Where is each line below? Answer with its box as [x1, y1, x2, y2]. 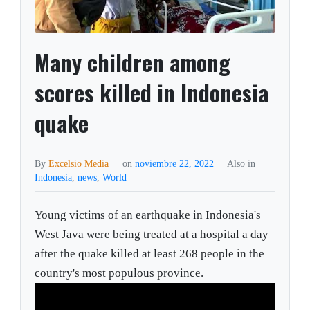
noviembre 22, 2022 [134, 158, 217, 170]
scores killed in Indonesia [35, 76, 269, 109]
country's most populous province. [35, 266, 204, 280]
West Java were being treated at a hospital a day [35, 228, 269, 241]
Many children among [35, 46, 231, 79]
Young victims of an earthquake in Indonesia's [35, 208, 262, 222]
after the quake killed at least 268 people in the [35, 247, 265, 261]
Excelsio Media [48, 158, 109, 170]
